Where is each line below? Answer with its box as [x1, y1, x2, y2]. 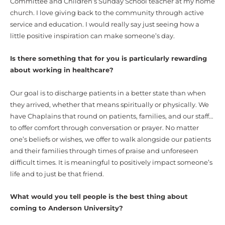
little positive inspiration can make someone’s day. [10, 32, 175, 40]
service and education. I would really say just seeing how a [10, 20, 199, 28]
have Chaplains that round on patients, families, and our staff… [10, 112, 213, 120]
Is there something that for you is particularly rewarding [10, 55, 207, 63]
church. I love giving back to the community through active [10, 9, 204, 17]
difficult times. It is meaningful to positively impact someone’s [10, 158, 212, 166]
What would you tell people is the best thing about [10, 192, 188, 200]
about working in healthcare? [10, 66, 114, 74]
